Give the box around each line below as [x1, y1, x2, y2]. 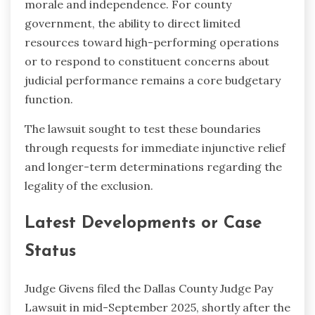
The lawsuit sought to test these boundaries [25, 121, 261, 136]
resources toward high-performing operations [25, 34, 279, 49]
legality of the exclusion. [25, 178, 153, 193]
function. [25, 91, 73, 106]
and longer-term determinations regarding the [25, 159, 282, 174]
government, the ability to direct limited [25, 15, 240, 30]
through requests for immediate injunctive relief [25, 140, 285, 155]
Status [25, 243, 76, 260]
